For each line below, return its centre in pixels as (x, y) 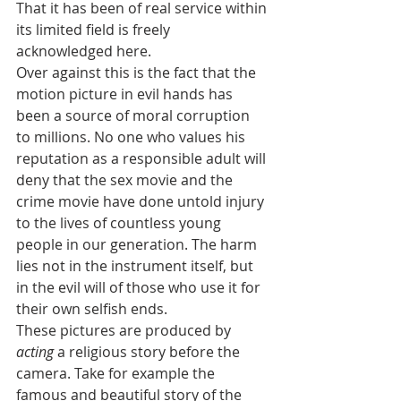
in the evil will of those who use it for (140, 288)
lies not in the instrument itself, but (137, 266)
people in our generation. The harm (138, 245)
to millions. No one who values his (132, 137)
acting (35, 352)
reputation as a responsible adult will (143, 159)
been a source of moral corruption (135, 116)
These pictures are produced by (125, 331)
